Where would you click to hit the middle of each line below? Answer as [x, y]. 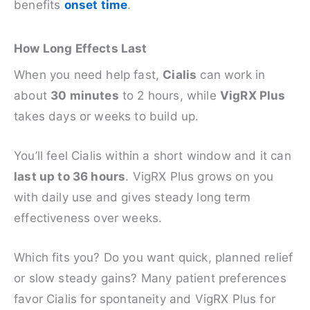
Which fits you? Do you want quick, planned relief [154, 257]
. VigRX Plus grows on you [200, 176]
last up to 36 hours [70, 176]
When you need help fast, [89, 74]
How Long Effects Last [81, 48]
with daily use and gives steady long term [132, 197]
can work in [231, 74]
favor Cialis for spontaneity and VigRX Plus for [145, 299]
